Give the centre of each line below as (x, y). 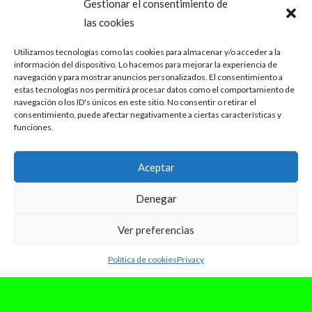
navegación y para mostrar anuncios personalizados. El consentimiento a (148, 77)
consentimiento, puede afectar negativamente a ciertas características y (148, 115)
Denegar (156, 198)
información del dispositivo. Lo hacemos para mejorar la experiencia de (146, 64)
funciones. (34, 127)
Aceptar (156, 167)
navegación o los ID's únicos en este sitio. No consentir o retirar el (135, 102)
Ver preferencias (156, 229)
